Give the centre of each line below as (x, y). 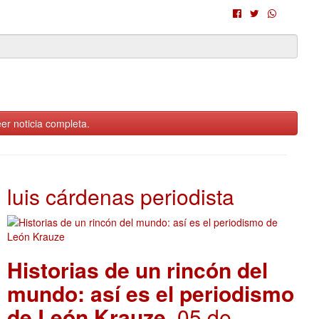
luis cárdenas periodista (121, 196)
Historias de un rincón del (137, 270)
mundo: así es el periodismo (151, 293)
